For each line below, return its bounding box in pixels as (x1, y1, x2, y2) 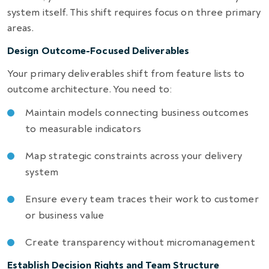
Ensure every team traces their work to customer (25, 192, 259, 205)
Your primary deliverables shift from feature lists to (7, 67, 245, 80)
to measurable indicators (25, 122, 142, 135)
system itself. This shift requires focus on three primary (7, 5, 261, 19)
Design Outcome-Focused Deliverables (7, 44, 189, 57)
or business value (25, 208, 104, 222)
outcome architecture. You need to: (7, 82, 172, 95)
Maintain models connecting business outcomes (25, 106, 249, 119)
